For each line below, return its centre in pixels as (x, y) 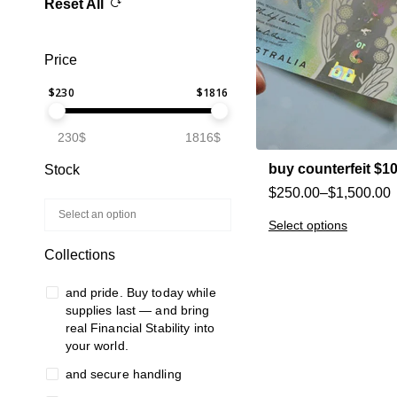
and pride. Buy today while (140, 292)
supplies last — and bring (137, 310)
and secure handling (123, 374)
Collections (80, 255)
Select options (307, 226)
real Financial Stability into (140, 328)
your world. (97, 346)
